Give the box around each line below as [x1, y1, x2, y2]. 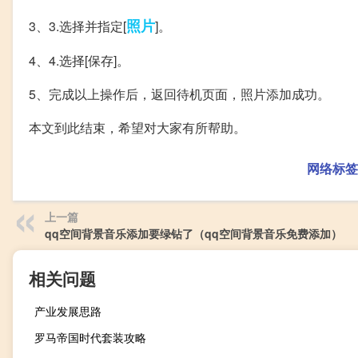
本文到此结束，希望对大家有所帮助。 [29, 118, 246, 137]
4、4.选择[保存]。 [29, 51, 129, 70]
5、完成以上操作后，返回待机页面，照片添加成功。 [29, 85, 330, 103]
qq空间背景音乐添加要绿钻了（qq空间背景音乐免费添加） [45, 225, 342, 241]
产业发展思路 [34, 303, 101, 319]
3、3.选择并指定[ [29, 17, 126, 35]
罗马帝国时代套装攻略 [34, 329, 146, 345]
